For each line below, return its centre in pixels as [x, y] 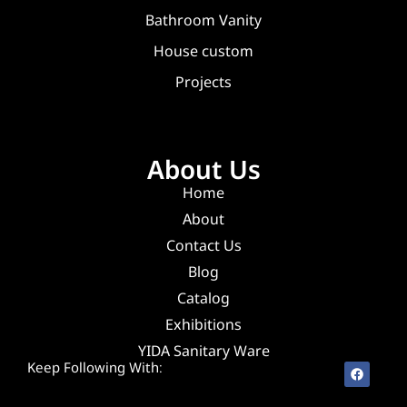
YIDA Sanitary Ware [203, 351]
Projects [203, 82]
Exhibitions [203, 325]
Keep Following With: [95, 367]
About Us [203, 169]
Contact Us [203, 246]
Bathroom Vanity [203, 20]
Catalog [203, 298]
